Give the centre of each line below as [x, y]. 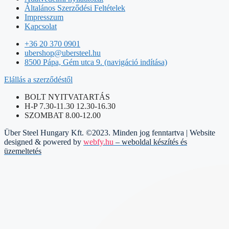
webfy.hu [98, 142]
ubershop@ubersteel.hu [63, 53]
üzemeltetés [23, 151]
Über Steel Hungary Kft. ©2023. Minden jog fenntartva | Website [110, 133]
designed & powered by [43, 142]
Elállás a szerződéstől [38, 80]
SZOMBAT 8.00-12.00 [63, 116]
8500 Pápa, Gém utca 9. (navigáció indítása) [96, 62]
